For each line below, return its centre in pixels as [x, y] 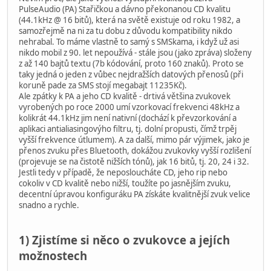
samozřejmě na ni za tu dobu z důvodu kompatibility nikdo [126, 31]
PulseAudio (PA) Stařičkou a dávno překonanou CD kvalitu [125, 9]
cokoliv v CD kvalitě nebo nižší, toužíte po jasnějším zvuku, [125, 183]
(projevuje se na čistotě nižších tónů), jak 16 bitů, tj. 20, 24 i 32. [134, 161]
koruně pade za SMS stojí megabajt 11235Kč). [103, 85]
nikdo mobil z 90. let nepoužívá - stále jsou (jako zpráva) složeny [135, 52]
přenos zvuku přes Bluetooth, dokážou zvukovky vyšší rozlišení [135, 150]
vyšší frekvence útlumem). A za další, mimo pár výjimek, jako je [134, 139]
